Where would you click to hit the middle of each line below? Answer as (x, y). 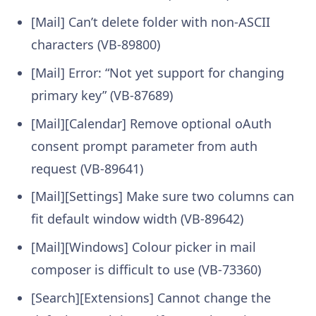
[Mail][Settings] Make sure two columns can (163, 196)
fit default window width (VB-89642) (137, 219)
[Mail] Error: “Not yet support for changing (158, 72)
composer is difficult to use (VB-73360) (146, 270)
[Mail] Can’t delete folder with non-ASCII (151, 22)
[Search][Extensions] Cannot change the (151, 298)
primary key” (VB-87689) (102, 95)
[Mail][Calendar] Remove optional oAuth (151, 123)
